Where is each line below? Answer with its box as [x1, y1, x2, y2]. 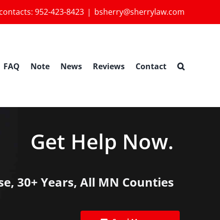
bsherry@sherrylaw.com [94, 6, 185, 17]
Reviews [93, 60, 125, 72]
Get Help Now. [30, 127, 174, 155]
